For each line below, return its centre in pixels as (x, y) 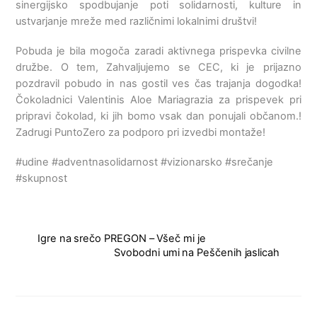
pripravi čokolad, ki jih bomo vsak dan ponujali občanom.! (158, 116)
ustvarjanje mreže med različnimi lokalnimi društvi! (137, 21)
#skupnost (42, 178)
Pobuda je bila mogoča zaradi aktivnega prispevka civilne (158, 51)
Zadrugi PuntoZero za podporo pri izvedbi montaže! (141, 132)
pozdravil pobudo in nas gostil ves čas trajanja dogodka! (158, 83)
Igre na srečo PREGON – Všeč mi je (122, 238)
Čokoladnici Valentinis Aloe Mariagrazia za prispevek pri (158, 99)
